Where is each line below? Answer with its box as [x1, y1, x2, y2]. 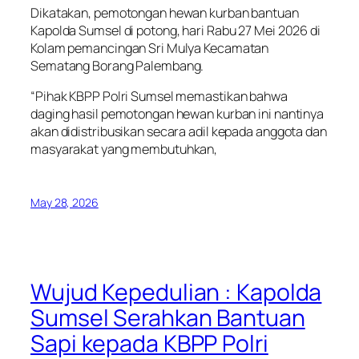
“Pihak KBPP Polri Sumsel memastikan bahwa [30, 87, 288, 106]
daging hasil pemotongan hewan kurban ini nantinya [30, 105, 325, 123]
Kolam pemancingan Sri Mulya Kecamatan [30, 38, 269, 57]
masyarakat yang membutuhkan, [30, 140, 218, 159]
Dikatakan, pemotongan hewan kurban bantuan [30, 3, 299, 22]
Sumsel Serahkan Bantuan [30, 301, 305, 333]
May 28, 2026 [30, 195, 99, 211]
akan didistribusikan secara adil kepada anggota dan [30, 123, 327, 141]
